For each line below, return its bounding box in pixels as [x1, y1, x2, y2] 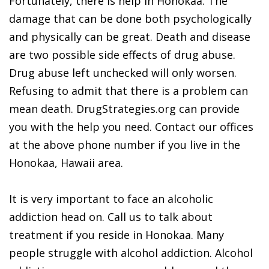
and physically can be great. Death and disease [9, 29, 250, 44]
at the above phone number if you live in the [9, 138, 240, 152]
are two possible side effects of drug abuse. [9, 47, 235, 62]
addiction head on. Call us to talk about [9, 210, 213, 224]
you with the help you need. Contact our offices [9, 119, 253, 134]
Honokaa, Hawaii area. [9, 156, 123, 170]
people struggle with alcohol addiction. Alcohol [9, 246, 253, 260]
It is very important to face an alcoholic [9, 192, 213, 206]
